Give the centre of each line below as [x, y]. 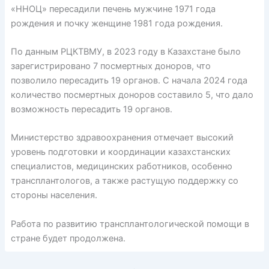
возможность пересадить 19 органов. [91, 110]
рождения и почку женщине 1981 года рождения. [116, 23]
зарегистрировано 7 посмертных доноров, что [110, 66]
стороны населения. [54, 195]
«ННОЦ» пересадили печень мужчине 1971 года [113, 9]
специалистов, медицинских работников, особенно [121, 167]
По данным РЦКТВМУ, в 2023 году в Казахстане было [125, 52]
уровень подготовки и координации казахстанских [120, 152]
